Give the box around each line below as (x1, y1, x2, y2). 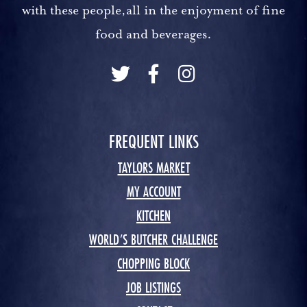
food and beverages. (95, 26, 212, 43)
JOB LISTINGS (126, 278, 181, 298)
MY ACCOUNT (126, 182, 181, 202)
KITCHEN (136, 206, 171, 226)
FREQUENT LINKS (108, 130, 199, 154)
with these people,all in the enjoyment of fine (22, 2, 285, 19)
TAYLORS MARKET (117, 158, 190, 178)
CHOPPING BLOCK (117, 254, 190, 274)
